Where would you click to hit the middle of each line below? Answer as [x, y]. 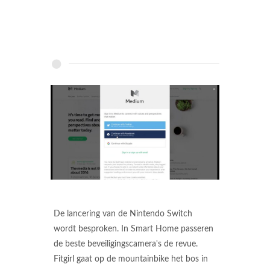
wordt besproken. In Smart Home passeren [133, 229]
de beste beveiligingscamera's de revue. [126, 244]
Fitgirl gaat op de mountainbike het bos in [131, 259]
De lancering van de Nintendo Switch [123, 214]
